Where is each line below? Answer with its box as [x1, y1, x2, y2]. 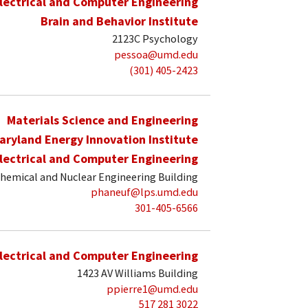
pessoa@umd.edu [114, 47, 198, 62]
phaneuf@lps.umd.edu [91, 185, 198, 199]
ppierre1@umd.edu [107, 281, 198, 296]
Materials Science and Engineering [7, 112, 198, 129]
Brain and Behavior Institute [41, 12, 198, 29]
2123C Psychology [112, 32, 198, 46]
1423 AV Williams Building [77, 266, 198, 280]
